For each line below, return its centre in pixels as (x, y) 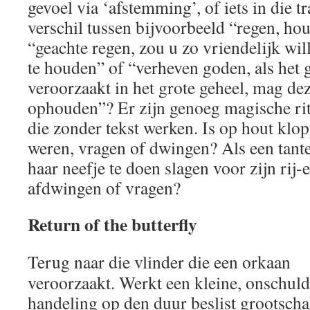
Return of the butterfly (112, 224)
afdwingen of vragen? (104, 187)
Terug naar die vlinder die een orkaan (159, 261)
